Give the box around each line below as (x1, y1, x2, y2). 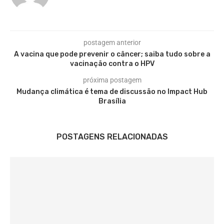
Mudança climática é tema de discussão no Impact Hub (16, 87, 207, 96)
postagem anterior (83, 38, 141, 47)
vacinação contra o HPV (69, 59, 154, 68)
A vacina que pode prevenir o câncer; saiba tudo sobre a (13, 50, 210, 59)
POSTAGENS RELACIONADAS (56, 132, 168, 142)
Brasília (98, 97, 126, 106)
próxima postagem (82, 76, 141, 84)
